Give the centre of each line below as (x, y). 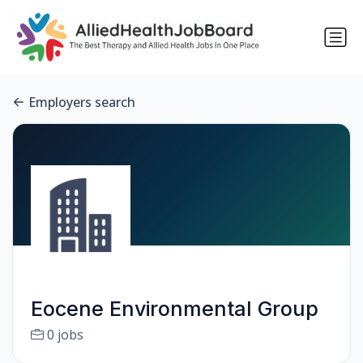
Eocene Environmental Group (174, 309)
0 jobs (65, 335)
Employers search (82, 102)
